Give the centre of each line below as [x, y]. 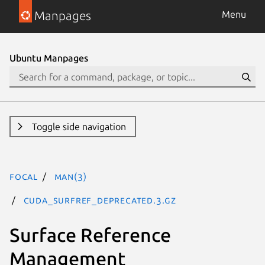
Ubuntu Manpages [49, 58]
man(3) [70, 176]
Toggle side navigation [79, 127]
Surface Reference [90, 235]
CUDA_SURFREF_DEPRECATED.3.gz [100, 200]
